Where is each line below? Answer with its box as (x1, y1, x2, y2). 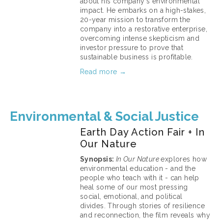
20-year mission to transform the (80, 16, 191, 24)
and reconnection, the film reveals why (80, 211, 210, 219)
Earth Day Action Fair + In (80, 126, 205, 138)
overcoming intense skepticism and (80, 34, 199, 42)
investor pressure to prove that (80, 44, 184, 52)
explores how (161, 155, 207, 163)
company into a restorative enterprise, (80, 25, 207, 33)
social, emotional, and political (80, 192, 183, 200)
